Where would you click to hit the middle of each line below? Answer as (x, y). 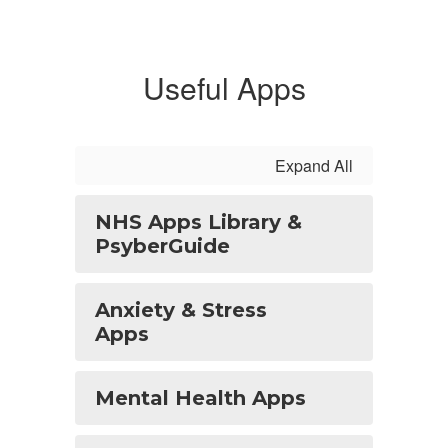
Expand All (314, 165)
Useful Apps (224, 87)
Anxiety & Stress (181, 310)
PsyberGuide (162, 246)
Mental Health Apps (200, 398)
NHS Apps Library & (198, 222)
